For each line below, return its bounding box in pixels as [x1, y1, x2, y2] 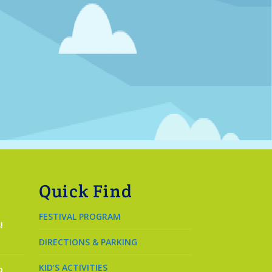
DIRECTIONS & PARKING [39, 236, 137, 248]
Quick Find [39, 180, 132, 203]
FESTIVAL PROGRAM [39, 211, 121, 223]
